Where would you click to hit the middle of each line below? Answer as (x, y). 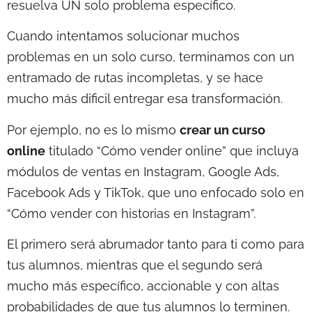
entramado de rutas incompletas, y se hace (135, 78)
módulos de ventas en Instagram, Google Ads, (143, 171)
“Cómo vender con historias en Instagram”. (133, 213)
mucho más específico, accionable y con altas (143, 286)
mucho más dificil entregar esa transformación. (145, 99)
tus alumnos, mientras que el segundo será (135, 265)
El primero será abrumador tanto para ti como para (156, 244)
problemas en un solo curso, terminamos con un (151, 57)
